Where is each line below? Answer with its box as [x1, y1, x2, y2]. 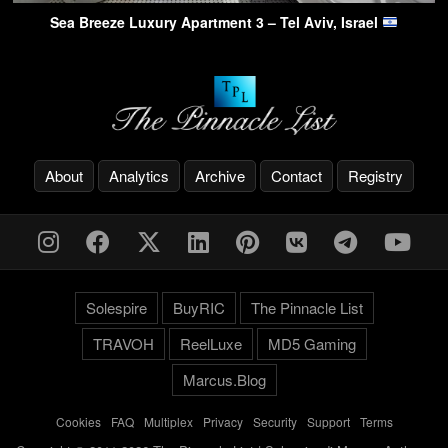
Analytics [109, 164, 169, 186]
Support [306, 412, 350, 430]
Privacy [202, 412, 243, 430]
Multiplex [143, 412, 193, 430]
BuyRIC [172, 296, 225, 318]
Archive [195, 164, 245, 186]
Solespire [85, 296, 147, 318]
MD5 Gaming [267, 332, 356, 354]
